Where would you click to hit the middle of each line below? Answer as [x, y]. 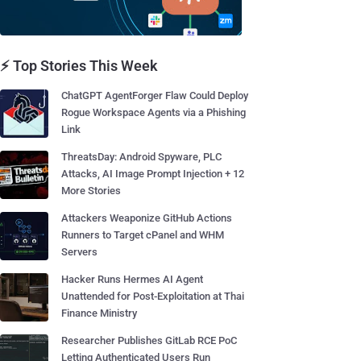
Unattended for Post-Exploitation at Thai [153, 296]
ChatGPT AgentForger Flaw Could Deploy [155, 95]
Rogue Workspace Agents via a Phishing [154, 112]
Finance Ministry [99, 313]
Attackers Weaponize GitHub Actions [147, 218]
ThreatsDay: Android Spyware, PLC [141, 157]
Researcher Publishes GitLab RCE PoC [149, 340]
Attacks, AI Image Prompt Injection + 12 [153, 174]
